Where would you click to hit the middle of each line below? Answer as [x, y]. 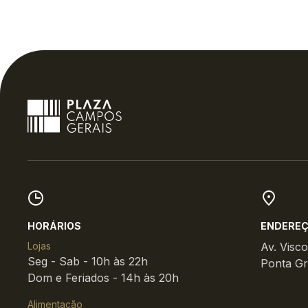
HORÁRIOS [54, 226]
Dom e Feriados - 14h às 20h [103, 278]
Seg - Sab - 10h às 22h [88, 261]
